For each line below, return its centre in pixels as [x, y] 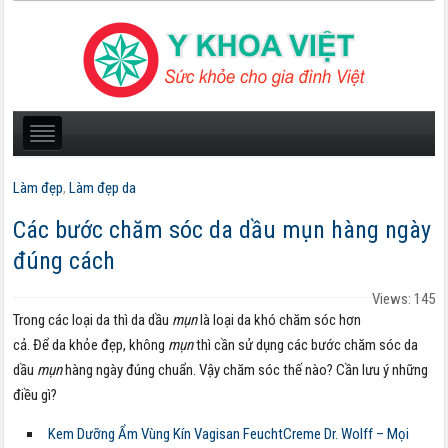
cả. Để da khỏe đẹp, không [89, 344]
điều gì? [35, 394]
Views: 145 [403, 298]
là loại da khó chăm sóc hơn [281, 319]
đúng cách [64, 260]
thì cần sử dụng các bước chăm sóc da [307, 344]
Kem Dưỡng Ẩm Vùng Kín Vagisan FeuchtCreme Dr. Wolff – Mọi [229, 433]
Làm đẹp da [103, 187]
